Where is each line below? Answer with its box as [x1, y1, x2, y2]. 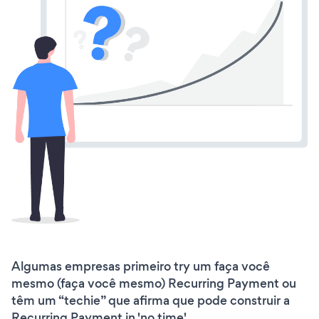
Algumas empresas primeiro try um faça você [11, 257, 270, 275]
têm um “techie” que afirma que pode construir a [11, 291, 290, 309]
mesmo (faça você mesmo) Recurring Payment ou [11, 274, 296, 292]
